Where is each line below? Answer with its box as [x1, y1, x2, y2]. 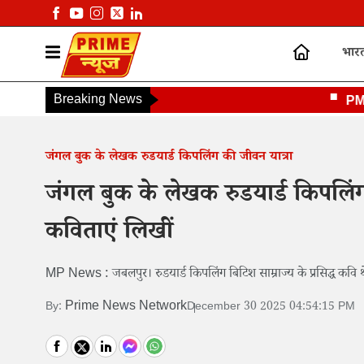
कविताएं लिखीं [45, 215, 173, 254]
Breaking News [54, 91, 142, 112]
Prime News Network [65, 297, 187, 318]
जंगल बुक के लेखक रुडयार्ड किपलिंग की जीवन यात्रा [45, 148, 292, 169]
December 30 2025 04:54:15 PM [187, 298, 355, 317]
